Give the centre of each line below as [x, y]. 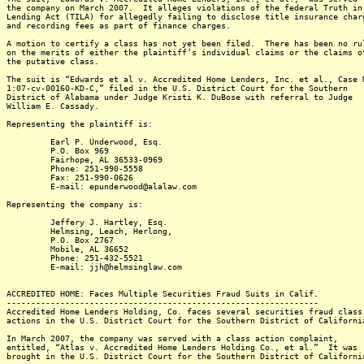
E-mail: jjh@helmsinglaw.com [94, 267]
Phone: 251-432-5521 [75, 258]
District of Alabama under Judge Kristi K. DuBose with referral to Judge [180, 97]
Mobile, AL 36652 [67, 249]
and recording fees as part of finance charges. [123, 26]
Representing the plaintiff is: [80, 124]
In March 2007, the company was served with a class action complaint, [172, 338]
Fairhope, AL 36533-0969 [84, 160]
